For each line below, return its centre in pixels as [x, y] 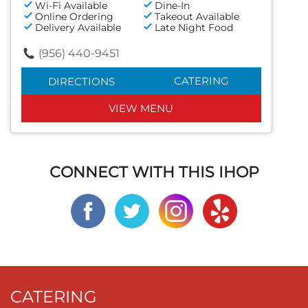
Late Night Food [194, 27]
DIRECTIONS [81, 81]
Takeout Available [197, 16]
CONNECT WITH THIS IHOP [154, 172]
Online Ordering [74, 16]
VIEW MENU [141, 108]
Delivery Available [78, 27]
